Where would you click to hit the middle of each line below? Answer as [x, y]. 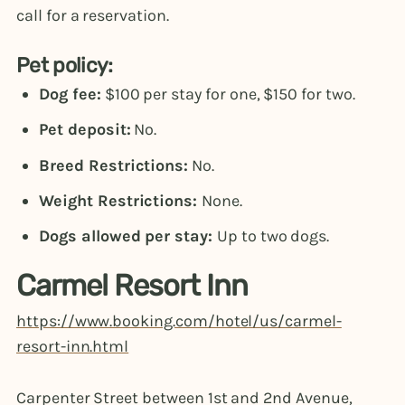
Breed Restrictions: [114, 165]
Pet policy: [65, 66]
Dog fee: [70, 94]
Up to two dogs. [273, 235]
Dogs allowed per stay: [128, 235]
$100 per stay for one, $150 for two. [228, 94]
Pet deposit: [85, 130]
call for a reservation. [94, 16]
